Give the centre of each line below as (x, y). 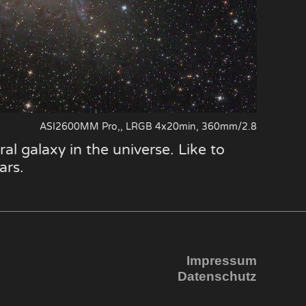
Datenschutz (217, 276)
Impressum (221, 260)
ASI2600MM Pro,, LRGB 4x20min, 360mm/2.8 (148, 126)
